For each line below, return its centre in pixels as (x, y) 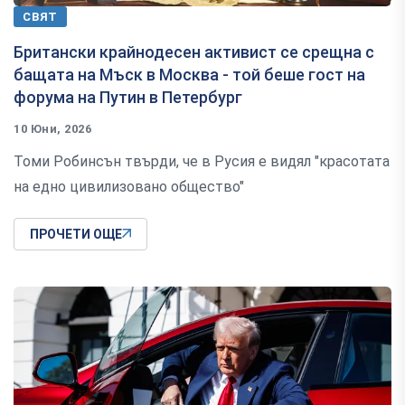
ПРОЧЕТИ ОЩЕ (76, 234)
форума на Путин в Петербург (128, 97)
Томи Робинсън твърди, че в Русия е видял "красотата (202, 161)
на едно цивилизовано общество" (129, 186)
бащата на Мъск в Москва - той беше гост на (189, 74)
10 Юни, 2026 (53, 128)
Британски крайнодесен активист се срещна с (194, 52)
